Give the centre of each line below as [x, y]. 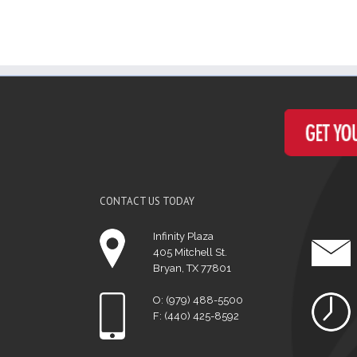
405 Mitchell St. [190, 252]
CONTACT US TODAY [147, 201]
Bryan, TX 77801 [192, 268]
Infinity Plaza [183, 236]
